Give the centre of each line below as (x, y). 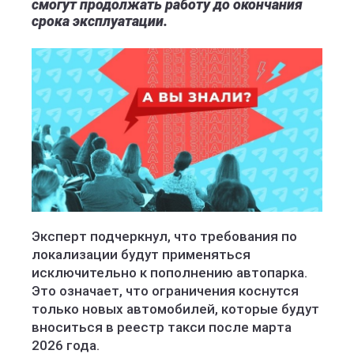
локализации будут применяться (141, 254)
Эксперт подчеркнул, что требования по (164, 236)
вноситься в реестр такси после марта (162, 327)
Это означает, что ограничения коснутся (165, 291)
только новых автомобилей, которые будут (175, 309)
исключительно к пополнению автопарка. (169, 273)
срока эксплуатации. (100, 21)
